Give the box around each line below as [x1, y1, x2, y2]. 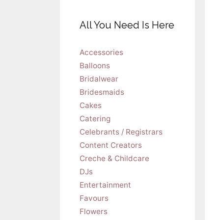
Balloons [80, 60, 110, 70]
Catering [80, 113, 110, 123]
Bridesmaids [80, 87, 124, 97]
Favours [80, 193, 109, 203]
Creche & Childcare [80, 153, 149, 163]
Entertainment [80, 180, 131, 190]
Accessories [80, 47, 123, 57]
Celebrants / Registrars [80, 127, 163, 137]
